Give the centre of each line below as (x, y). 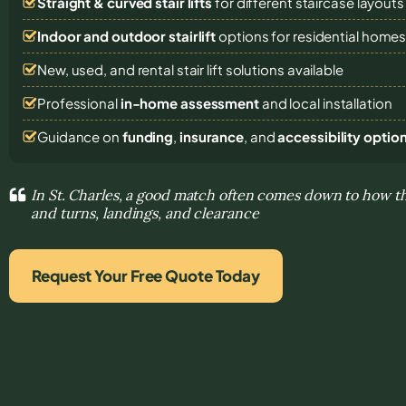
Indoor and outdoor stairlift (127, 35)
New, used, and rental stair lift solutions (162, 69)
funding (148, 136)
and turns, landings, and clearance (145, 213)
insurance (212, 136)
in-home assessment (189, 102)
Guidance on (80, 136)
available (315, 69)
